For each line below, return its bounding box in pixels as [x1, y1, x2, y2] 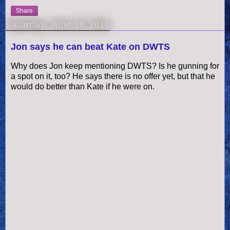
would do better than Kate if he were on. [11, 82, 155, 91]
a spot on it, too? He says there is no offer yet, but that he [11, 71, 215, 81]
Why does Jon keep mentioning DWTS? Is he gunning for [11, 61, 219, 70]
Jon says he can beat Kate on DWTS [11, 41, 170, 52]
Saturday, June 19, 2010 [6, 19, 110, 30]
